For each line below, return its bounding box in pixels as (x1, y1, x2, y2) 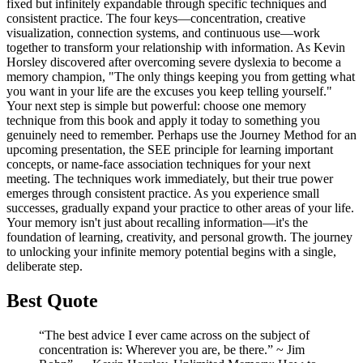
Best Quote (6, 290, 98, 312)
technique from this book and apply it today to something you (6, 113, 320, 128)
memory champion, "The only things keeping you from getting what (6, 70, 355, 84)
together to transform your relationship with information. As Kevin (6, 41, 345, 55)
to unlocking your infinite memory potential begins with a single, (6, 245, 336, 259)
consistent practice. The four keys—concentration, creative (6, 11, 305, 26)
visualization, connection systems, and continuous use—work (6, 26, 320, 41)
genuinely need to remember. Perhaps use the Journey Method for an (6, 128, 357, 143)
